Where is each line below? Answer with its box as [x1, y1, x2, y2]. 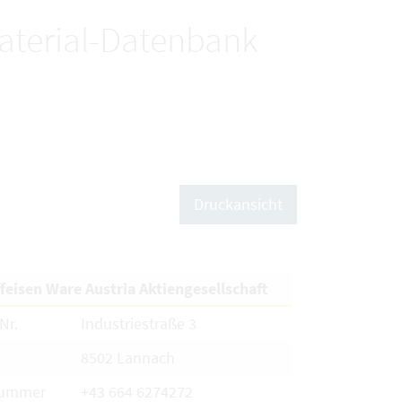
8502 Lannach [80, 347, 179, 368]
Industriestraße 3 [80, 313, 200, 334]
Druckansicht [194, 194, 283, 214]
